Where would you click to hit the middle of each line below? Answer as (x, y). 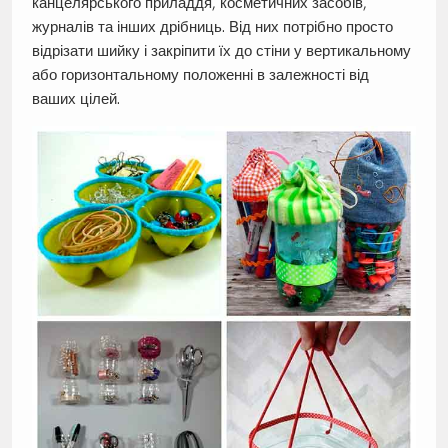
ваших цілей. (75, 99)
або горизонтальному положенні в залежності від (200, 75)
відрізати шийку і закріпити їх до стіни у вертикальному (221, 51)
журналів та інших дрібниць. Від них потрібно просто (212, 27)
